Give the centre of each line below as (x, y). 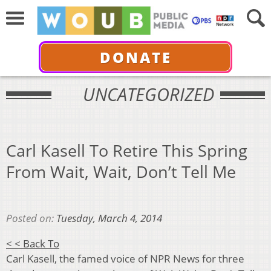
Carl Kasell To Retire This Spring (127, 150)
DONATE (135, 57)
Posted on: (31, 218)
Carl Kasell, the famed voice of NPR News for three (125, 259)
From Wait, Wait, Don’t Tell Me (121, 171)
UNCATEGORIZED (148, 94)
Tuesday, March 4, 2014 (109, 218)
